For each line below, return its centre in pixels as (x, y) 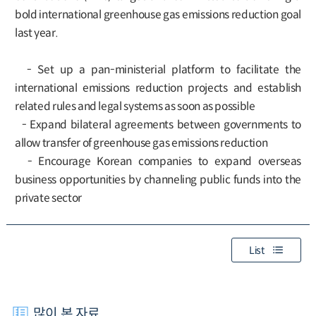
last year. (36, 33)
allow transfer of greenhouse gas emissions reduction (141, 143)
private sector (48, 198)
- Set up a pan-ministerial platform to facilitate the (158, 70)
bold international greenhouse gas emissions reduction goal (158, 15)
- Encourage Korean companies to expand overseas (158, 162)
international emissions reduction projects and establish (158, 88)
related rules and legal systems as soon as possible (135, 107)
